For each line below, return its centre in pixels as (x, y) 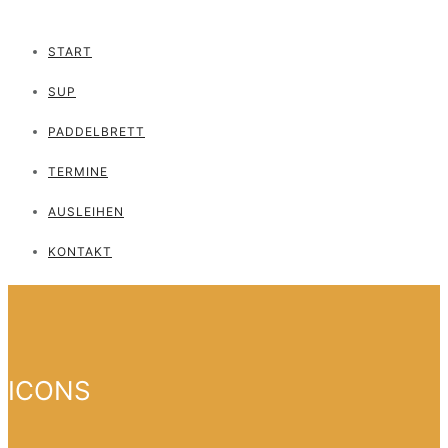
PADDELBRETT (96, 131)
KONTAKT (80, 251)
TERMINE (78, 171)
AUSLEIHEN (86, 211)
